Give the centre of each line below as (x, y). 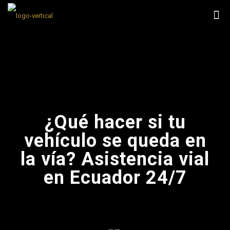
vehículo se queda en (115, 141)
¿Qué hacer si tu (115, 122)
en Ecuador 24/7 (115, 178)
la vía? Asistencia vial (115, 159)
